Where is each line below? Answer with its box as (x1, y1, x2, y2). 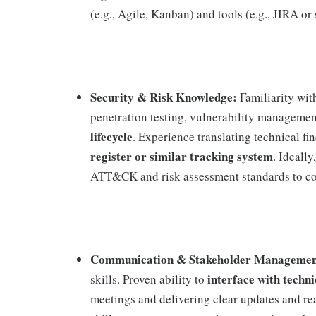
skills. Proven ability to (90, 271, 207, 287)
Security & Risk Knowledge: (90, 88, 237, 106)
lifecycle (90, 128, 133, 145)
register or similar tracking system (90, 147, 273, 165)
